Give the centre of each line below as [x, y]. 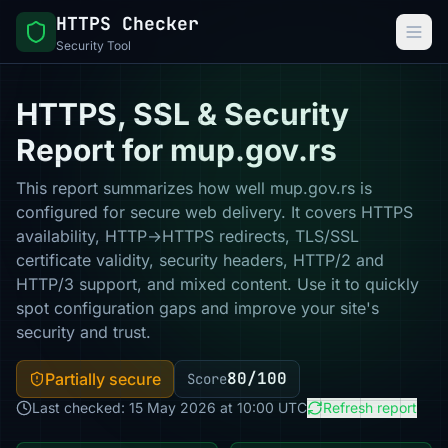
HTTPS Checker [127, 23]
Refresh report [370, 407]
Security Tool [93, 45]
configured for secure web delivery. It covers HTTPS [214, 212]
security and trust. [83, 332]
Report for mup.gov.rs [176, 150]
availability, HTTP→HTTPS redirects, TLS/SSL [187, 236]
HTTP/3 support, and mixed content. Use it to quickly [217, 284]
